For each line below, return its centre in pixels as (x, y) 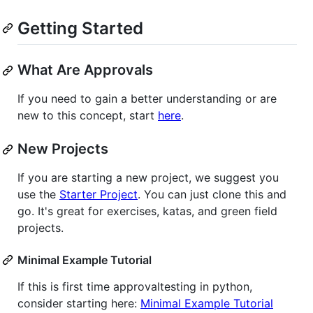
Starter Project (99, 195)
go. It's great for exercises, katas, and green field (147, 211)
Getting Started (80, 28)
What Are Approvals (85, 70)
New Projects (63, 149)
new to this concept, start (88, 116)
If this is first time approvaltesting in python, (135, 287)
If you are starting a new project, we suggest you (148, 178)
